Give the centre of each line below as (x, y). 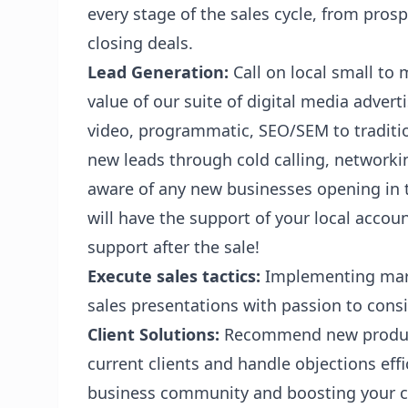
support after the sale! (173, 247)
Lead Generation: (158, 72)
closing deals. (140, 43)
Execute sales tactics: (176, 276)
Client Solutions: (153, 334)
